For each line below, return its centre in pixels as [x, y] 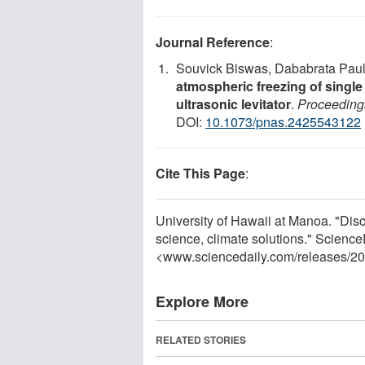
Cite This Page [200, 173]
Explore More [202, 301]
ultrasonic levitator [233, 103]
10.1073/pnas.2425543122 [283, 121]
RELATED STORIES [201, 339]
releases [322, 256]
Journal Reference [213, 42]
